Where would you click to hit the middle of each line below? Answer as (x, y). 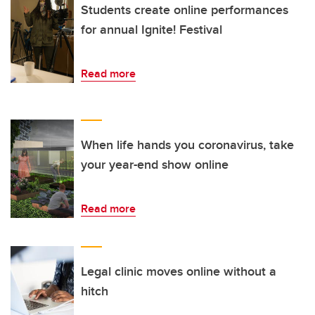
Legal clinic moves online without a (179, 272)
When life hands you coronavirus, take (187, 145)
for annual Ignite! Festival (152, 30)
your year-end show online (155, 165)
